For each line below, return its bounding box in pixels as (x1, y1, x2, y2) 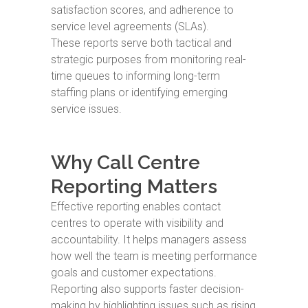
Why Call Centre (51, 151, 200, 174)
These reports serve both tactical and (51, 36, 232, 49)
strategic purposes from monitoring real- (51, 53, 246, 66)
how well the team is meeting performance (51, 250, 257, 263)
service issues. (51, 102, 122, 115)
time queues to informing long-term (51, 69, 220, 82)
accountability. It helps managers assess (51, 233, 247, 246)
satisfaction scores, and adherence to (51, 3, 234, 16)
